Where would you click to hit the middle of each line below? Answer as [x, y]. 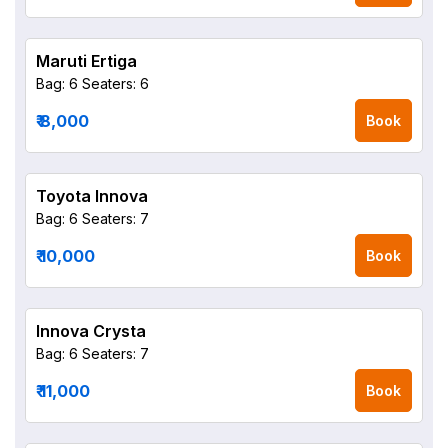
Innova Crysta [91, 331]
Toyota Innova [92, 196]
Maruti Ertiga [86, 61]
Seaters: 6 [115, 83]
